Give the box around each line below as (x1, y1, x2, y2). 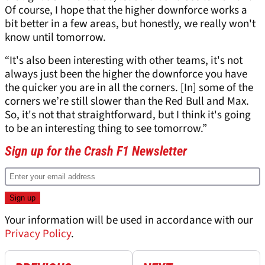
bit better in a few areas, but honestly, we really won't (5, 16, 256, 33)
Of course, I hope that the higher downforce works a (5, 2, 247, 19)
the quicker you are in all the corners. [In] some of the (5, 80, 253, 96)
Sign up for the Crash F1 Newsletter (5, 144, 187, 159)
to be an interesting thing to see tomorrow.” (5, 121, 207, 137)
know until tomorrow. (5, 30, 106, 46)
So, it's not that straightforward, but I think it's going (5, 107, 251, 124)
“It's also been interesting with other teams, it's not (5, 53, 243, 69)
